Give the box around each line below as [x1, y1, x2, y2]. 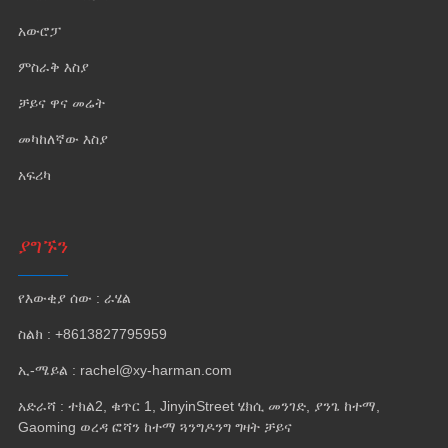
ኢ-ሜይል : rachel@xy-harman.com [17, 361, 232, 378]
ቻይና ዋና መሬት [17, 94, 105, 111]
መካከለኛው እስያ [17, 130, 108, 147]
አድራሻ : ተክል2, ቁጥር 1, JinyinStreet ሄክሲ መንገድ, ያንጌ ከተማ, [17, 397, 380, 414]
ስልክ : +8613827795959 [17, 325, 167, 342]
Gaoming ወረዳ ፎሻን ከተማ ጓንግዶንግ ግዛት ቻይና [17, 418, 292, 435]
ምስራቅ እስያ [17, 58, 89, 75]
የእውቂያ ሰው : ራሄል [17, 289, 131, 306]
